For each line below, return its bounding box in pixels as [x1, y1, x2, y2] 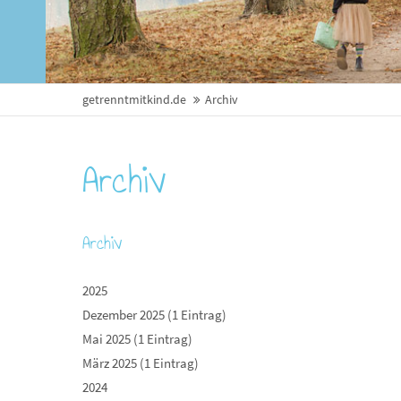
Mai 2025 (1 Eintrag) [82, 330, 192, 347]
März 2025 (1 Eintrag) [82, 354, 199, 371]
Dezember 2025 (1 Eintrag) [82, 306, 226, 323]
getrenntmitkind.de [82, 92, 186, 107]
